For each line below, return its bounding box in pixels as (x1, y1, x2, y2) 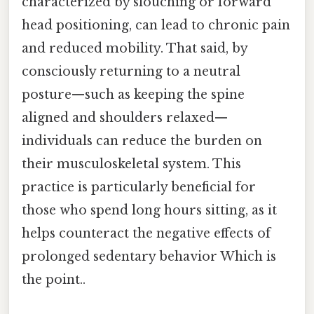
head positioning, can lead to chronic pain (22, 18, 290, 34)
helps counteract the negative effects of (22, 226, 271, 242)
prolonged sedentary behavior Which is (22, 249, 276, 265)
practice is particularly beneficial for (22, 179, 256, 196)
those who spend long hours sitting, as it (22, 203, 277, 219)
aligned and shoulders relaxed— (22, 110, 228, 126)
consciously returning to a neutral (22, 64, 240, 80)
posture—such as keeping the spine (22, 87, 245, 103)
